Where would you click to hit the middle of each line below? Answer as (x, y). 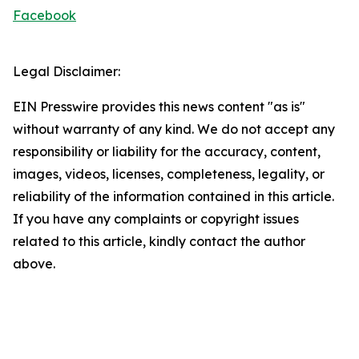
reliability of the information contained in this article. (173, 196)
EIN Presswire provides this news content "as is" (159, 107)
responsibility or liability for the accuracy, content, (167, 151)
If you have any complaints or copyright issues (156, 219)
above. (34, 264)
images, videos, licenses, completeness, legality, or (169, 174)
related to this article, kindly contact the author (159, 241)
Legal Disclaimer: (67, 71)
